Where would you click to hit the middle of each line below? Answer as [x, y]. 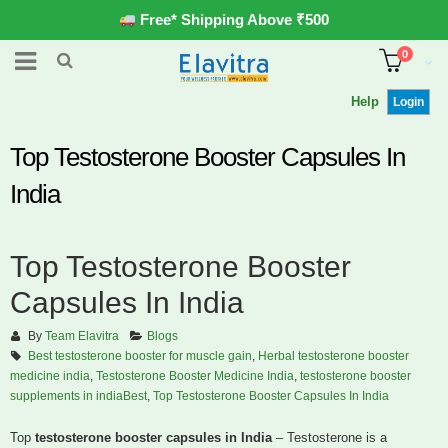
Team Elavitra [81, 336]
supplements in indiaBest [78, 396]
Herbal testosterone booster [333, 356]
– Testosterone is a [329, 438]
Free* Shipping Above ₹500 [233, 19]
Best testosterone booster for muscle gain [139, 356]
